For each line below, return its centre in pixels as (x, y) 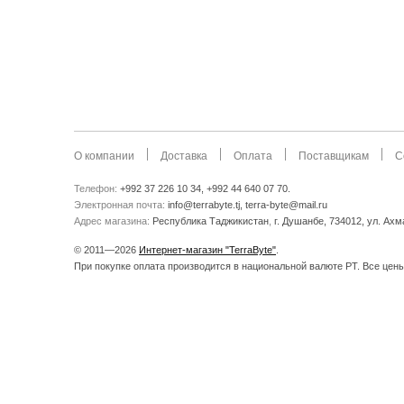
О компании (104, 156)
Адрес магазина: (113, 221)
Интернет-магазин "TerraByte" (207, 250)
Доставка (184, 156)
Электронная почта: (121, 205)
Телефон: (97, 188)
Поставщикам (334, 156)
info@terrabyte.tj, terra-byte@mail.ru (248, 205)
